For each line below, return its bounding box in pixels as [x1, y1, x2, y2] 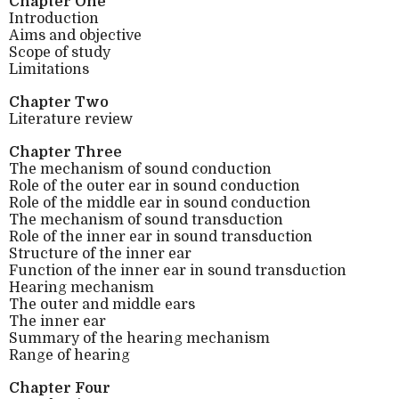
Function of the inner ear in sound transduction [9, 262, 346, 279]
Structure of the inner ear [9, 245, 191, 262]
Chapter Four [9, 379, 110, 396]
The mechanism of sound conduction [9, 160, 272, 177]
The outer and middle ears [9, 296, 195, 313]
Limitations [9, 61, 89, 77]
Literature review [9, 110, 133, 127]
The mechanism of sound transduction [9, 211, 283, 228]
